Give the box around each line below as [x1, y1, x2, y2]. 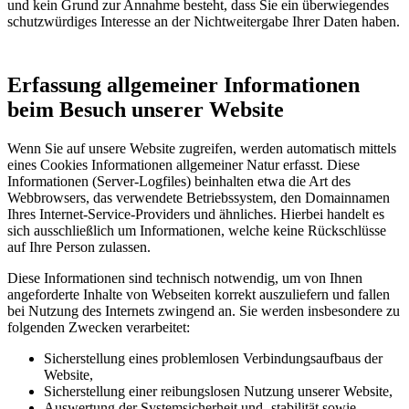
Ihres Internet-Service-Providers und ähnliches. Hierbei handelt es [7, 206, 384, 223]
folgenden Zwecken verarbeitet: [7, 320, 190, 336]
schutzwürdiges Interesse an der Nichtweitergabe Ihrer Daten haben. [7, 14, 400, 30]
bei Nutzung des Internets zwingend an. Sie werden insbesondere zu [7, 303, 400, 320]
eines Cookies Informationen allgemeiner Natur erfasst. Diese [7, 157, 360, 173]
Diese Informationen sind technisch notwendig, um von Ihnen [7, 270, 362, 287]
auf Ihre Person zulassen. [7, 239, 151, 256]
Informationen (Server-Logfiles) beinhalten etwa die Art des [7, 173, 351, 190]
